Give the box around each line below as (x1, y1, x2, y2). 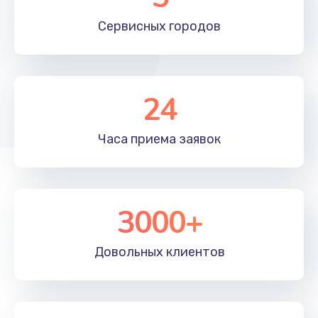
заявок (176, 131, 221, 147)
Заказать (131, 6, 187, 22)
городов (166, 18, 221, 34)
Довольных (94, 243, 163, 260)
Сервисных (98, 18, 166, 34)
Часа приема (98, 131, 176, 147)
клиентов (163, 243, 225, 260)
